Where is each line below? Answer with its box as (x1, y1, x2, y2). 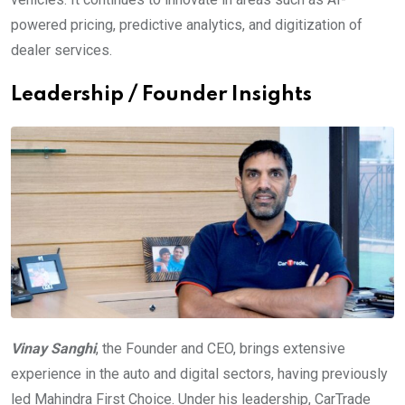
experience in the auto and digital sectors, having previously (11, 365, 388, 382)
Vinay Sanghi (11, 340, 96, 357)
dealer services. (11, 42, 112, 59)
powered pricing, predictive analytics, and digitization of (11, 16, 363, 33)
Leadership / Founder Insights (11, 85, 312, 105)
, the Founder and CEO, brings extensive (96, 340, 345, 357)
